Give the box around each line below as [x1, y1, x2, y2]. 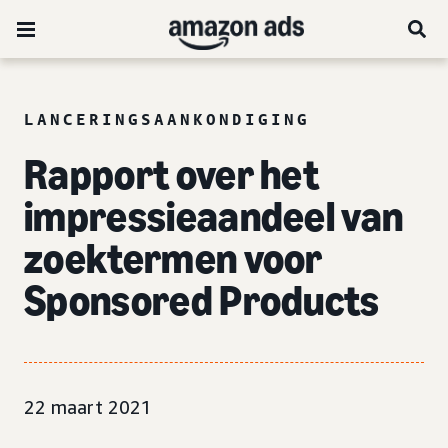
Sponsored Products [24, 275, 380, 326]
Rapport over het [24, 149, 320, 200]
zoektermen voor [24, 233, 323, 284]
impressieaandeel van [24, 191, 404, 242]
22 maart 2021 [24, 396, 152, 418]
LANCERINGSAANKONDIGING [24, 109, 310, 129]
